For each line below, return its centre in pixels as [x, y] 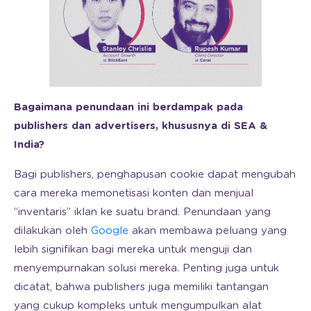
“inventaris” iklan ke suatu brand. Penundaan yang [142, 212]
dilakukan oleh [52, 230]
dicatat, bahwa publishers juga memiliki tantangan [141, 287]
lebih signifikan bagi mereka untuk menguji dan [133, 249]
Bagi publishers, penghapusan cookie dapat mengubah [155, 174]
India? [29, 144]
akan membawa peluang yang [208, 230]
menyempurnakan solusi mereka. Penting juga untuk [146, 268]
